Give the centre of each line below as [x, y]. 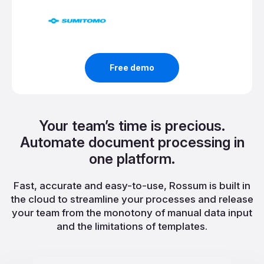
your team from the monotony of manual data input [132, 212]
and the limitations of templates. [132, 226]
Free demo [132, 67]
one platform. [132, 159]
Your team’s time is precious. [132, 126]
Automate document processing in [132, 142]
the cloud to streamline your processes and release [132, 199]
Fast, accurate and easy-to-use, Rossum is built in [132, 185]
